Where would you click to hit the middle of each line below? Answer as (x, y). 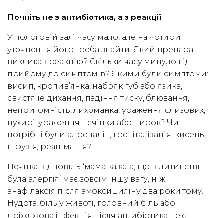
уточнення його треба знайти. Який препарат (102, 50)
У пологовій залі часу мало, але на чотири (94, 37)
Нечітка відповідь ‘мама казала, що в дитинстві (103, 167)
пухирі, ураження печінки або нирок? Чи (93, 123)
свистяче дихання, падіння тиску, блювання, (98, 98)
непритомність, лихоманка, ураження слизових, (106, 110)
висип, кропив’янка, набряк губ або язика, (95, 86)
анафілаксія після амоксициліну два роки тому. (105, 191)
